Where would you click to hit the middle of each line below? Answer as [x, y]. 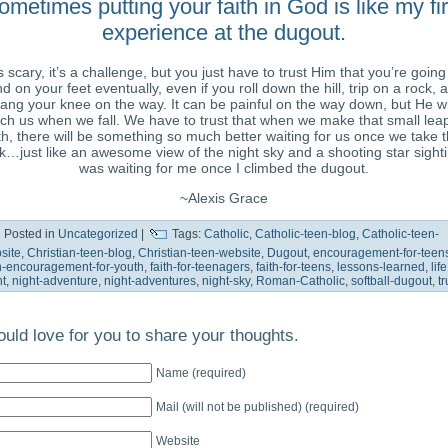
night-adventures [150, 280]
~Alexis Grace [223, 197]
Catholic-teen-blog [305, 234]
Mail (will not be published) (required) [257, 406]
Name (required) [201, 372]
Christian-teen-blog [79, 252]
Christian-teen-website [199, 252]
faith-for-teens [293, 266]
